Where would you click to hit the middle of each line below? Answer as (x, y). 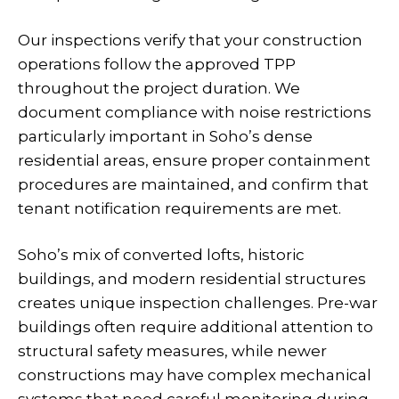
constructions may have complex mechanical (195, 375)
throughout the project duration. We (159, 88)
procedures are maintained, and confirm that (193, 184)
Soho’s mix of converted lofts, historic (161, 255)
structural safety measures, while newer (172, 351)
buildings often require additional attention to (195, 327)
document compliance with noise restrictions (195, 112)
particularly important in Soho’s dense (165, 136)
